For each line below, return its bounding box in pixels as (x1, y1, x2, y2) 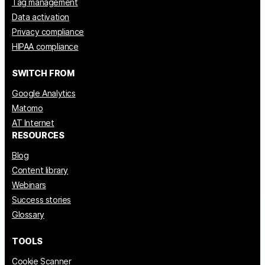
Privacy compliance (12, 26, 84, 37)
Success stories (12, 194, 71, 205)
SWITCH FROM (12, 67, 75, 78)
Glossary (12, 209, 44, 219)
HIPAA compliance (12, 41, 79, 51)
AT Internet (12, 117, 54, 128)
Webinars (12, 179, 46, 190)
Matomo (12, 102, 43, 113)
